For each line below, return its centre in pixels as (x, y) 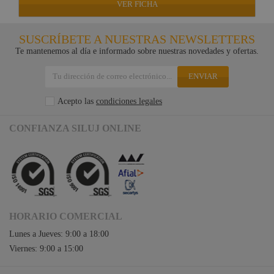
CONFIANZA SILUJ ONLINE (75, 128)
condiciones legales (129, 101)
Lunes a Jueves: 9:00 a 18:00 (59, 234)
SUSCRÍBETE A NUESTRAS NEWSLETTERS (137, 39)
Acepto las (77, 101)
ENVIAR (203, 76)
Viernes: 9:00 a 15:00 (46, 248)
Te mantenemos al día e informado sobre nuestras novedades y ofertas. (137, 51)
